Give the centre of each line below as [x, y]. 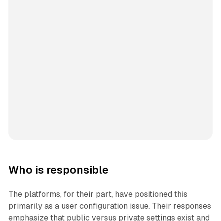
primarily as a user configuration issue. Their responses [110, 206]
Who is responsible [58, 170]
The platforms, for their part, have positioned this [98, 194]
